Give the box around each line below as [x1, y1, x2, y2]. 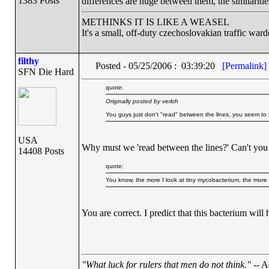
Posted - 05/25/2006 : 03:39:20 [95, 61, 222, 71]
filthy [17, 56, 39, 66]
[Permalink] [222, 61, 267, 71]
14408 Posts [17, 146, 64, 156]
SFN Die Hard [17, 67, 74, 77]
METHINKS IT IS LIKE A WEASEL [81, 17, 229, 27]
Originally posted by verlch [105, 98, 178, 104]
